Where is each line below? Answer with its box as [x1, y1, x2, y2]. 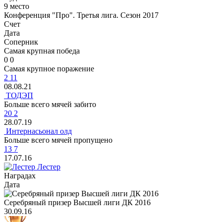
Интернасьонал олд [4, 127, 72, 136]
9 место [4, 2, 29, 11]
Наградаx [4, 171, 36, 180]
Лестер [35, 163, 60, 171]
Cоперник [4, 38, 38, 47]
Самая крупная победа [4, 47, 80, 55]
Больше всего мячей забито [4, 100, 96, 109]
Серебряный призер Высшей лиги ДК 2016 [4, 198, 151, 207]
